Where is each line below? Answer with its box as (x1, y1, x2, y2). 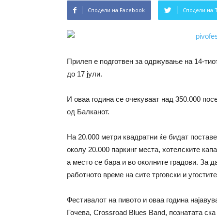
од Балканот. (67, 108, 109, 116)
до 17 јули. (67, 70, 102, 78)
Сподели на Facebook (88, 6, 145, 14)
